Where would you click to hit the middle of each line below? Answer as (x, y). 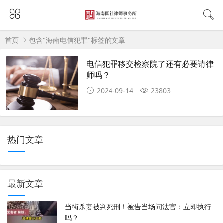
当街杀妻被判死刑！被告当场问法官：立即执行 (138, 207)
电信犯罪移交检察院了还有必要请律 (150, 64)
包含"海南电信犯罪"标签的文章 (77, 40)
